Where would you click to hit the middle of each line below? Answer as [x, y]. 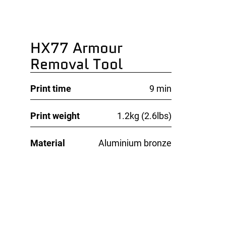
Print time [50, 88]
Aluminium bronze [135, 143]
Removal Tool [76, 64]
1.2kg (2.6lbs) [144, 116]
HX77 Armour [76, 48]
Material [47, 143]
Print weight [55, 116]
